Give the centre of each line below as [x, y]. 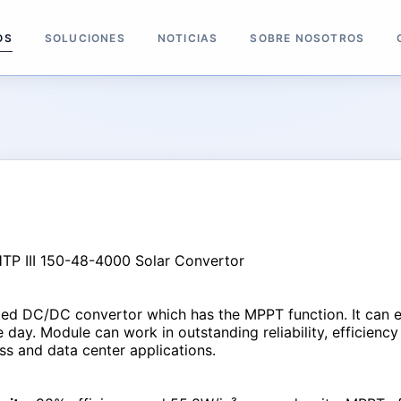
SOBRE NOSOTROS [307, 38]
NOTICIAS [188, 38]
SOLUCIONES [85, 38]
